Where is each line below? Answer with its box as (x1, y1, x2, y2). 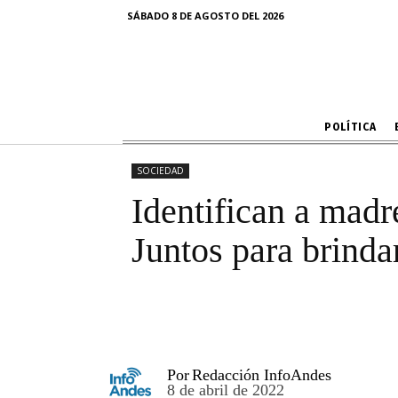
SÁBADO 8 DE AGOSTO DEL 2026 (127, 8, 283, 22)
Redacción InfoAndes (192, 365, 331, 384)
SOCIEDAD (137, 164, 184, 178)
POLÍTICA (323, 120, 377, 133)
